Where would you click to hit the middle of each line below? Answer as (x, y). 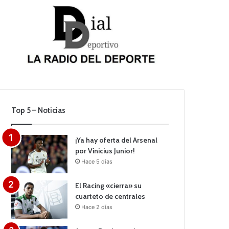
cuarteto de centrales (110, 197)
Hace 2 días (97, 207)
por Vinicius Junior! (105, 151)
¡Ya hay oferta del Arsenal (117, 140)
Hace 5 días (97, 162)
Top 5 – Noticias (39, 111)
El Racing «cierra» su (109, 186)
